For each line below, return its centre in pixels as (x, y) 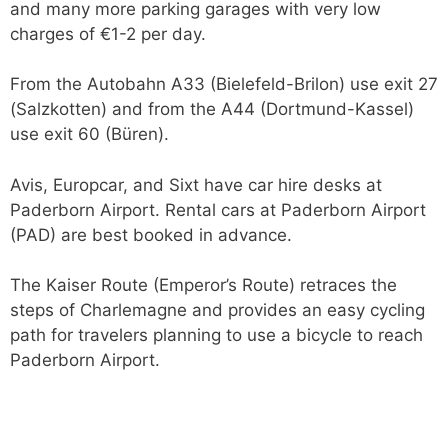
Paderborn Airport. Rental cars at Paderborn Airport (218, 209)
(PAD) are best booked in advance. (151, 234)
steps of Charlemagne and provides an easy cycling (217, 310)
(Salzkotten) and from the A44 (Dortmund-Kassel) (214, 109)
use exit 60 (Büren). (89, 134)
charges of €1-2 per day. (108, 33)
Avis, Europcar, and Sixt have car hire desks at (196, 184)
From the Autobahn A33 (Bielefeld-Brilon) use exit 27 (224, 84)
